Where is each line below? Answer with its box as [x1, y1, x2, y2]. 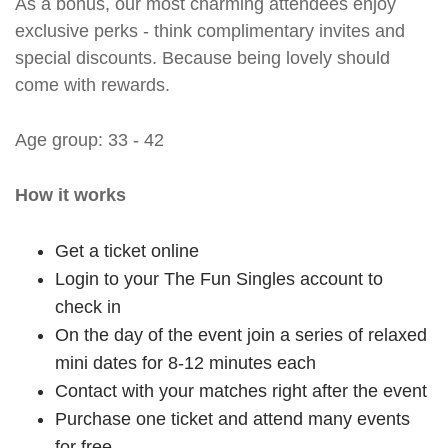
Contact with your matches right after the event [55, 380, 427, 401]
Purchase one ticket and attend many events [55, 408, 410, 429]
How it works [15, 184, 126, 205]
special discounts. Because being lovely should [15, 47, 390, 68]
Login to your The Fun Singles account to [55, 268, 383, 289]
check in [55, 296, 121, 317]
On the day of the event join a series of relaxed [55, 324, 427, 345]
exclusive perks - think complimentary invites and [15, 20, 405, 41]
